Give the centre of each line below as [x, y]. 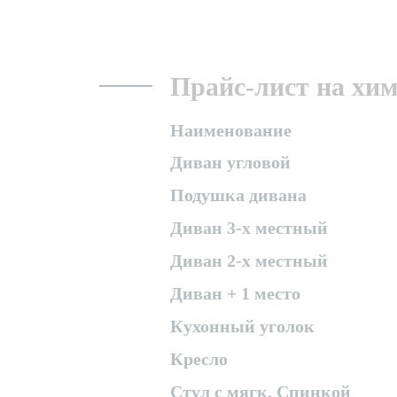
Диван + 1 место [235, 293]
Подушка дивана [238, 195]
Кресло [199, 359]
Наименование [231, 130]
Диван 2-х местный [249, 261]
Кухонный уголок [242, 326]
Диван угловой [230, 162]
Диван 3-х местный [249, 228]
